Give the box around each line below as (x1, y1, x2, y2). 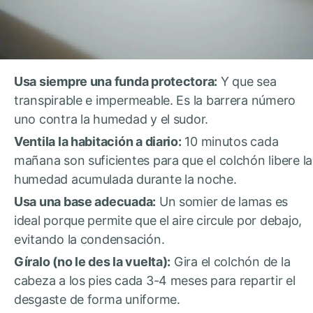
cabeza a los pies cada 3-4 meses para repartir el (14, 272, 296, 288)
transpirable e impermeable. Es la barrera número (14, 92, 296, 108)
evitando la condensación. (14, 231, 165, 247)
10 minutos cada (181, 133, 279, 149)
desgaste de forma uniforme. (14, 291, 180, 307)
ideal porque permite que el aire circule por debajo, (14, 212, 302, 228)
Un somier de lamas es (156, 194, 289, 209)
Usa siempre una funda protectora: (14, 73, 218, 89)
